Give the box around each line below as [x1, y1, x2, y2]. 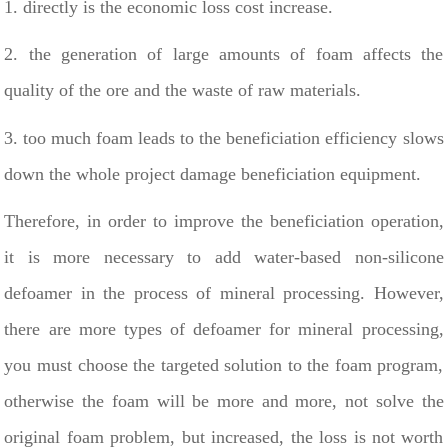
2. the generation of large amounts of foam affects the [4, 44, 444, 65]
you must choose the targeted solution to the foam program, [4, 354, 444, 375]
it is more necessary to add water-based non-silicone [4, 246, 444, 267]
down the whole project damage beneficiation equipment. [4, 163, 422, 184]
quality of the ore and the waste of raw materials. [4, 80, 362, 101]
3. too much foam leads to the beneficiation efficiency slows [4, 127, 444, 148]
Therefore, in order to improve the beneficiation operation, [4, 210, 444, 231]
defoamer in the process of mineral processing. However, [4, 282, 444, 303]
